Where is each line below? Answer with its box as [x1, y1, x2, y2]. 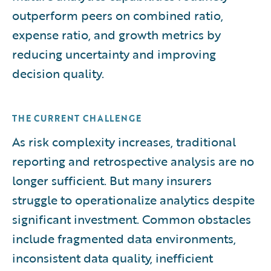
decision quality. [12, 64, 104, 82]
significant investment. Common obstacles [12, 209, 251, 228]
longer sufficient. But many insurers [12, 171, 212, 189]
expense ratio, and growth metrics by [12, 25, 221, 44]
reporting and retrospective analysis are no [12, 151, 254, 170]
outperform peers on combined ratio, [12, 5, 223, 24]
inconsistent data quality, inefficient [12, 248, 213, 267]
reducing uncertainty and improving [12, 44, 216, 63]
